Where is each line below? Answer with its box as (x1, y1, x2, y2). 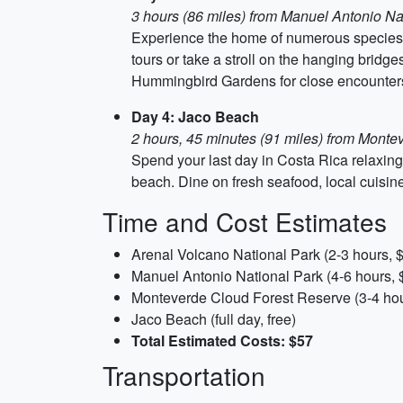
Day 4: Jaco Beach (131, 106, 259, 127)
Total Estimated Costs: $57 (131, 330, 313, 351)
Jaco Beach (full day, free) (131, 309, 296, 329)
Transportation (103, 357, 265, 393)
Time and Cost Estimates (103, 203, 387, 239)
